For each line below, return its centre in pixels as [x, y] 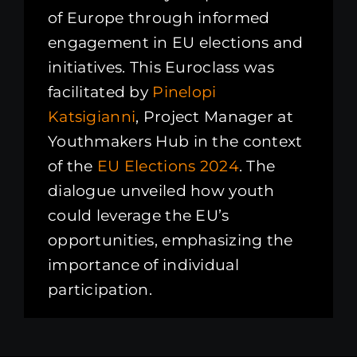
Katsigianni [92, 117]
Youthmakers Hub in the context [175, 142]
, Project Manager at [214, 117]
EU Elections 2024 [166, 167]
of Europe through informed [159, 18]
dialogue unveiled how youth [161, 191]
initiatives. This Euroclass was [161, 68]
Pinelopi [184, 92]
